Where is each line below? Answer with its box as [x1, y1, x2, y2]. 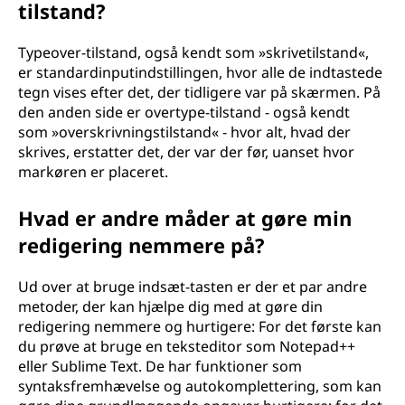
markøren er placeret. [18, 162, 168, 182]
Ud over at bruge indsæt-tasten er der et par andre [18, 277, 367, 297]
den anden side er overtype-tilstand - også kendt [18, 102, 350, 122]
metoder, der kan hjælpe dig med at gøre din [18, 297, 323, 316]
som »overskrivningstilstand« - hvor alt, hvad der [18, 122, 351, 142]
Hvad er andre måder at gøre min [18, 204, 352, 231]
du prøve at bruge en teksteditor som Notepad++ [18, 336, 355, 356]
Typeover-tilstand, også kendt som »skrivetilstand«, [18, 42, 369, 62]
